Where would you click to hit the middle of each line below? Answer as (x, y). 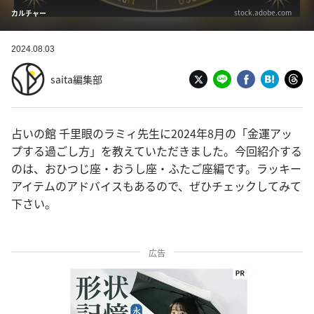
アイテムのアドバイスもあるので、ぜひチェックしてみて (156, 186)
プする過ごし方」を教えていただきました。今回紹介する (157, 151)
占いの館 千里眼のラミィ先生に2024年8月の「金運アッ (152, 133)
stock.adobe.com (263, 12)
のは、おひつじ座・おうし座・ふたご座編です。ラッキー (156, 168)
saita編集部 (76, 79)
